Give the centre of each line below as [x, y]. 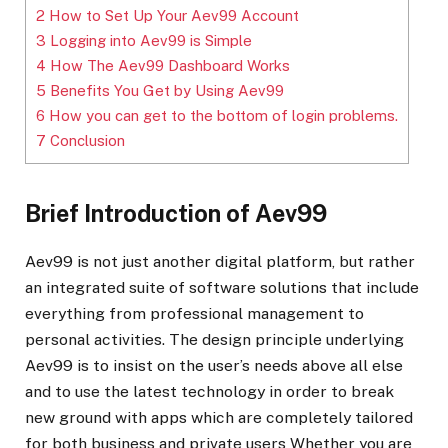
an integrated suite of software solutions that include [222, 287]
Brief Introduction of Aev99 [176, 214]
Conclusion [85, 141]
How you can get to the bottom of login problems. [221, 116]
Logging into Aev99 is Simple [149, 41]
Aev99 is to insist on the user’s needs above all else [214, 365]
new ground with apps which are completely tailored [219, 417]
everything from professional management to [194, 313]
